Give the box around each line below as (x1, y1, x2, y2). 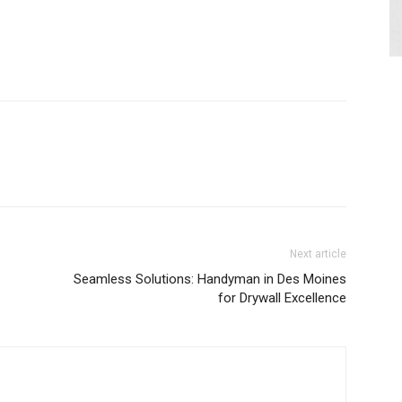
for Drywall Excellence (218, 290, 346, 306)
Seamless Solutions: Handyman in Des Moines (74, 271, 346, 287)
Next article (290, 248, 346, 260)
